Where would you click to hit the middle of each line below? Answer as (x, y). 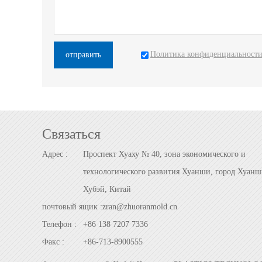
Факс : (53, 242)
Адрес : (55, 154)
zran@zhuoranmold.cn (140, 207)
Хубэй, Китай (107, 189)
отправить (83, 55)
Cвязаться (71, 134)
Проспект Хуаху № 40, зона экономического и (164, 154)
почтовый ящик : (72, 207)
